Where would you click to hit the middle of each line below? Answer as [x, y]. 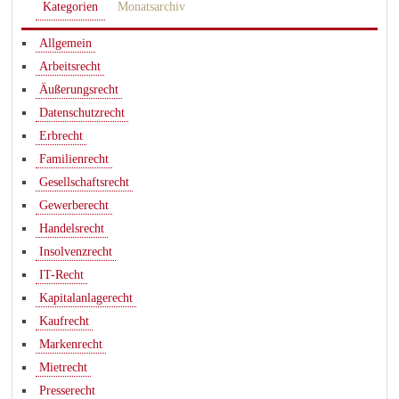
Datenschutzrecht [82, 113]
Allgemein [66, 44]
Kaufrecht [65, 322]
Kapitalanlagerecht [86, 298]
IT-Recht [62, 275]
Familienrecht [74, 159]
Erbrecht [61, 136]
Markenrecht [71, 345]
